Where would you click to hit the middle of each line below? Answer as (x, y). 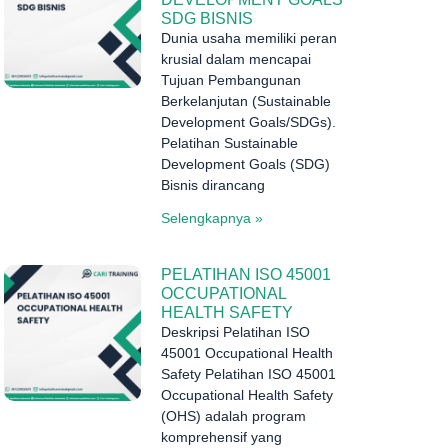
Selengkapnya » (211, 217)
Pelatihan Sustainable (229, 142)
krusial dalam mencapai (235, 58)
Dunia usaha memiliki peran (248, 37)
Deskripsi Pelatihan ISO (235, 331)
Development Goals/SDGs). (248, 121)
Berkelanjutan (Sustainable (245, 100)
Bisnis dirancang (212, 184)
